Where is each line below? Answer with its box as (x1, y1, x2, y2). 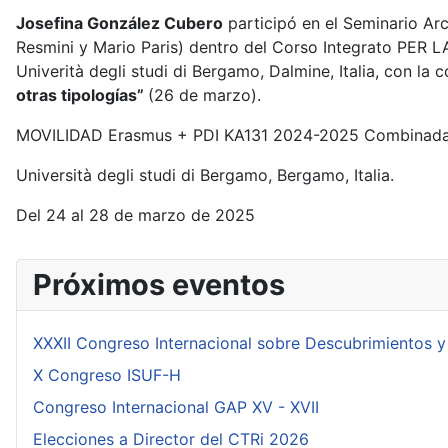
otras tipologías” (16, 85, 148, 105)
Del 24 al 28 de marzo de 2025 (16, 205, 255, 225)
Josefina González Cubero (16, 13, 223, 33)
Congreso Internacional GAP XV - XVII (33, 397, 319, 417)
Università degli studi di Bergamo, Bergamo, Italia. (16, 165, 394, 185)
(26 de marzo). (148, 85, 261, 105)
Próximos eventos (33, 267, 285, 302)
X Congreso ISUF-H (33, 365, 181, 385)
